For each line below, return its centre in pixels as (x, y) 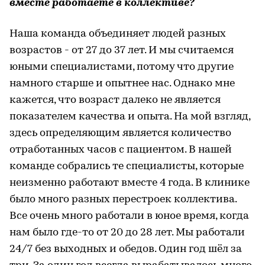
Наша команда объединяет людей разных (118, 34)
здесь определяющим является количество (120, 133)
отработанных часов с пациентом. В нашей (121, 150)
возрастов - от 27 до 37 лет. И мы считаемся (122, 50)
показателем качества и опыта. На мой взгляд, (130, 117)
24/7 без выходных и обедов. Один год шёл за (126, 249)
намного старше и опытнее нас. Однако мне (122, 83)
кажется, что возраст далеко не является (115, 100)
